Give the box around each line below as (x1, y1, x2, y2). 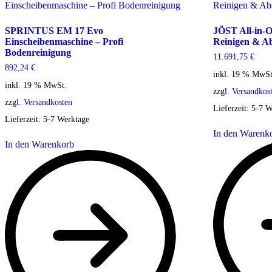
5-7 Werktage (43, 114, 89, 124)
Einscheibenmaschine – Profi (5, 36, 123, 47)
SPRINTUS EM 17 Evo (5, 25, 103, 36)
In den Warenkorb (5, 138, 74, 149)
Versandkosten (24, 97, 72, 107)
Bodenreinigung (5, 47, 71, 58)
